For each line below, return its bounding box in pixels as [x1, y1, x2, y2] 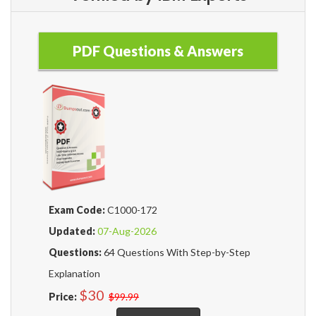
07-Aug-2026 [97, 225, 157, 238]
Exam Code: [49, 204, 105, 217]
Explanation [49, 267, 100, 280]
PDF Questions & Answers [73, 42, 243, 60]
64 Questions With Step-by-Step [102, 246, 250, 259]
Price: [49, 291, 77, 303]
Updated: [49, 225, 95, 238]
